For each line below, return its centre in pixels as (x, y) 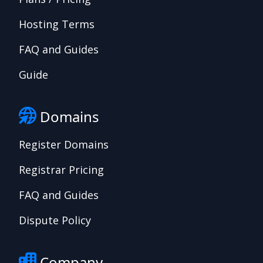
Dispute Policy (55, 220)
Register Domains (64, 145)
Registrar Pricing (61, 170)
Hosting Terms (57, 24)
